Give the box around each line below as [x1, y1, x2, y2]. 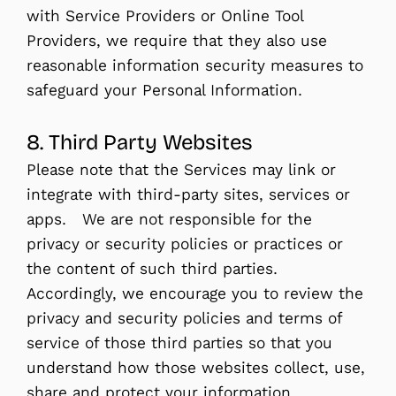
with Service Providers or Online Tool [27, 5, 303, 26]
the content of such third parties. [27, 258, 283, 278]
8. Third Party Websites [27, 129, 253, 155]
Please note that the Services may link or [27, 159, 336, 179]
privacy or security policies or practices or [27, 233, 343, 254]
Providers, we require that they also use [27, 30, 327, 50]
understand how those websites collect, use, [27, 357, 365, 377]
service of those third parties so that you [27, 332, 332, 353]
